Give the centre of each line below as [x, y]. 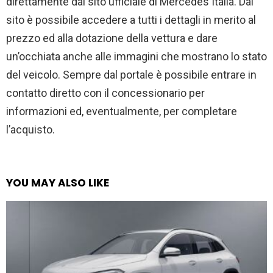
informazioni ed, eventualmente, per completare [122, 111]
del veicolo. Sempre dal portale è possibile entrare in [131, 74]
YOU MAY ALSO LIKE [58, 183]
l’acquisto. [30, 129]
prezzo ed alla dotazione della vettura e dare [112, 38]
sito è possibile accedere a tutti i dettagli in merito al [131, 19]
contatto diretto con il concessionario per [105, 93]
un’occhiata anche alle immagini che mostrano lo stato [136, 56]
